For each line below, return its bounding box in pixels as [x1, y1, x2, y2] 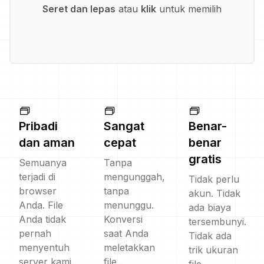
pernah [19, 227, 51, 239]
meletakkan [104, 242, 155, 253]
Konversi [104, 213, 143, 225]
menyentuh [19, 242, 70, 253]
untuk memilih [156, 3, 222, 15]
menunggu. [104, 199, 154, 211]
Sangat [104, 119, 144, 133]
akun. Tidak [189, 187, 240, 199]
